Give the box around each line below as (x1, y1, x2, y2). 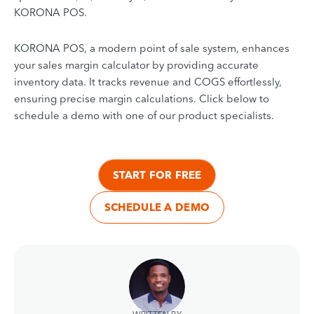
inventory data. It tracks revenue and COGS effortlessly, (14, 74, 282, 88)
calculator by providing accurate (102, 57, 259, 71)
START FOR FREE (112, 168, 202, 182)
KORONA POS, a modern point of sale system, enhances (14, 41, 289, 55)
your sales (14, 57, 62, 71)
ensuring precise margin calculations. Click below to (14, 91, 269, 105)
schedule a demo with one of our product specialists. (14, 108, 274, 122)
